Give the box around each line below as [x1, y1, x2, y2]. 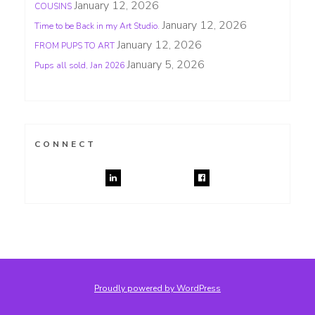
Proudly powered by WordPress [94, 282, 221, 294]
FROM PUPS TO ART [34, 39, 115, 51]
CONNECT [34, 138, 96, 150]
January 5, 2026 [127, 56, 205, 72]
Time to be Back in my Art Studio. [34, 20, 160, 32]
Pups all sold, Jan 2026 [34, 59, 124, 71]
